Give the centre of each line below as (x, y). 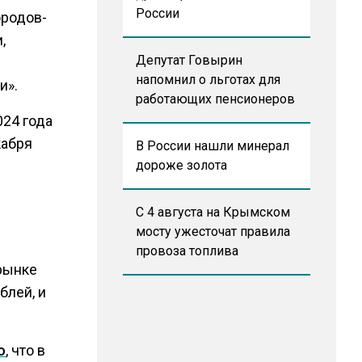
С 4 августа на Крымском (213, 212)
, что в (25, 350)
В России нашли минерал (212, 146)
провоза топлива (187, 251)
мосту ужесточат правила (213, 232)
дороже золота (181, 165)
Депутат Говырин (189, 60)
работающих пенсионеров (215, 99)
